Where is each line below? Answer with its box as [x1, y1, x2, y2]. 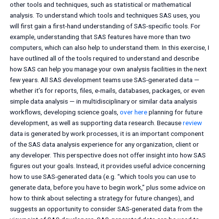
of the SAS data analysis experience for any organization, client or [10, 140, 199, 149]
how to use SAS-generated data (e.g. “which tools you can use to [10, 173, 196, 181]
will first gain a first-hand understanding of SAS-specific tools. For [10, 22, 200, 30]
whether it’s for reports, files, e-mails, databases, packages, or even [10, 87, 205, 95]
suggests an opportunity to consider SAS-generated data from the [10, 205, 202, 213]
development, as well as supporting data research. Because [10, 119, 183, 127]
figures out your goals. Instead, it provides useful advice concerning [10, 162, 205, 170]
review [183, 119, 202, 127]
